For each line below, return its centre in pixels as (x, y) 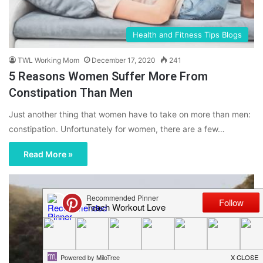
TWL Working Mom (48, 60)
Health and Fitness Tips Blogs (187, 35)
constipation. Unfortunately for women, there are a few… (117, 129)
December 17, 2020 (124, 60)
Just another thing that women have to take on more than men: (130, 114)
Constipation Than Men (71, 93)
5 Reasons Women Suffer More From (108, 77)
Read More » (48, 154)
